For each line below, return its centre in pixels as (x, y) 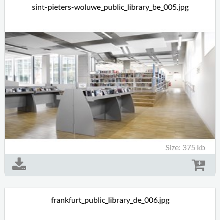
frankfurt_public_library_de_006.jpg (110, 200)
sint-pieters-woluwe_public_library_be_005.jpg (110, 7)
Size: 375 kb (185, 147)
